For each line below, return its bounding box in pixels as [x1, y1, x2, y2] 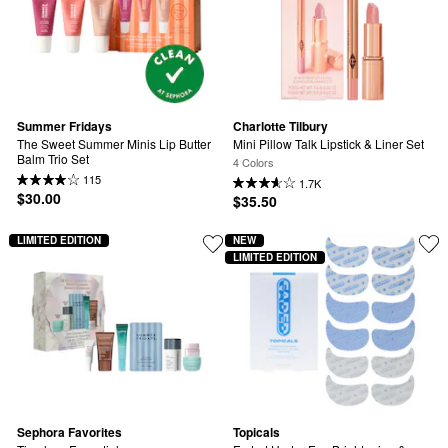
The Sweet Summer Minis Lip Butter [17, 134, 211, 152]
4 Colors [233, 154, 274, 171]
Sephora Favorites [17, 423, 122, 442]
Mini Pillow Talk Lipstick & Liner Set [233, 134, 424, 152]
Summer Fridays [17, 117, 112, 136]
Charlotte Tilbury [233, 117, 328, 136]
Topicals [233, 423, 280, 442]
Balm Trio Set [17, 149, 89, 167]
